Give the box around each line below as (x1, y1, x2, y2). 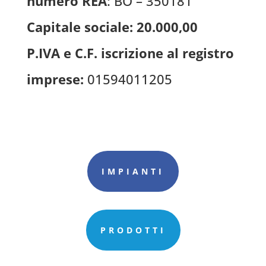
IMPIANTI (102, 166, 164, 177)
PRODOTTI (100, 224, 166, 236)
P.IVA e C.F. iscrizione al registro (26, 44, 234, 62)
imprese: (26, 70, 84, 88)
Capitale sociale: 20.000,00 (26, 18, 198, 36)
